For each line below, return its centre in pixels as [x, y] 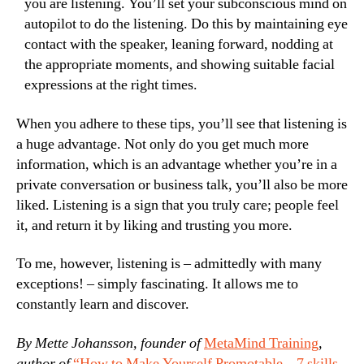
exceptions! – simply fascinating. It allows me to [157, 284]
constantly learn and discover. [103, 304]
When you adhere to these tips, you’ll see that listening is [182, 123]
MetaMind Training [261, 343]
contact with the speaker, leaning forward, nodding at [179, 44]
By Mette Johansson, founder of [110, 343]
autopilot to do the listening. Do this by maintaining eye [186, 24]
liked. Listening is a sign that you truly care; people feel [178, 205]
